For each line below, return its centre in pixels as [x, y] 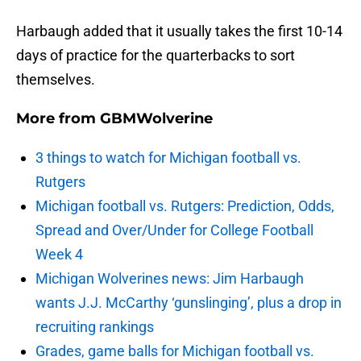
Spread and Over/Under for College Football [174, 230]
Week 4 [59, 255]
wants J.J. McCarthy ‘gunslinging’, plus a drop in [189, 303]
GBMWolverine [156, 119]
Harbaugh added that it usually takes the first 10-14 [179, 31]
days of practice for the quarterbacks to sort [156, 56]
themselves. [56, 80]
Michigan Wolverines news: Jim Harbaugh [170, 279]
